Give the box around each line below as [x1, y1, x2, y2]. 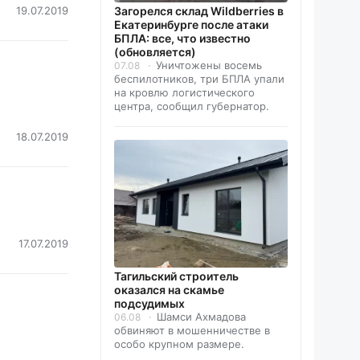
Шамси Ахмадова [157, 310, 246, 324]
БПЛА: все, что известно [114, 31, 251, 46]
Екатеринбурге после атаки [114, 18, 268, 32]
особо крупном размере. [114, 337, 244, 351]
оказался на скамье [114, 283, 224, 297]
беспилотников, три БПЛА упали [114, 72, 284, 86]
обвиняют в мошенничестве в [114, 324, 270, 337]
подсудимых [114, 297, 185, 311]
